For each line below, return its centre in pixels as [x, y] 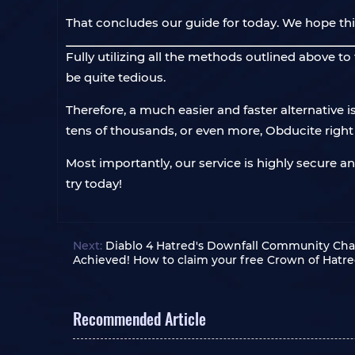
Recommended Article [139, 319]
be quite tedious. [116, 77]
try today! [94, 183]
